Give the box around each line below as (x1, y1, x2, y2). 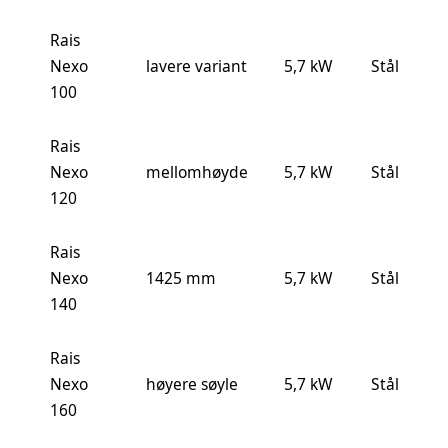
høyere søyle (146, 372, 238, 395)
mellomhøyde (146, 160, 248, 183)
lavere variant (146, 54, 247, 77)
